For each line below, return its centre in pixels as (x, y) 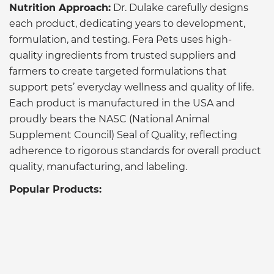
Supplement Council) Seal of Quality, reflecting (123, 135)
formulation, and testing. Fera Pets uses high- (120, 40)
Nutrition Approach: (60, 8)
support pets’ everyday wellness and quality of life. (131, 87)
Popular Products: (55, 190)
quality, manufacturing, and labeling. (98, 167)
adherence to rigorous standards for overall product (135, 151)
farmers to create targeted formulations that (118, 72)
